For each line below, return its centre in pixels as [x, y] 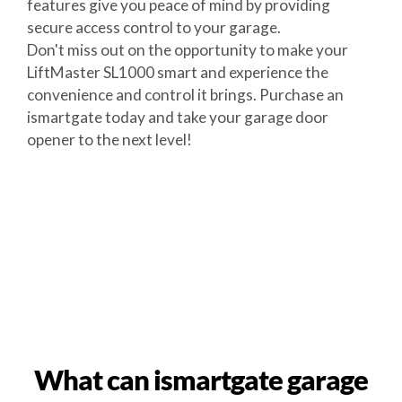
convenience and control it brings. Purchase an [185, 95]
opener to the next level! [109, 140]
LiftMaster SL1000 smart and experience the [177, 72]
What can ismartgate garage [201, 380]
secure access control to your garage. [153, 27]
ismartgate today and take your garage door [177, 117]
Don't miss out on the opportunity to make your [187, 50]
